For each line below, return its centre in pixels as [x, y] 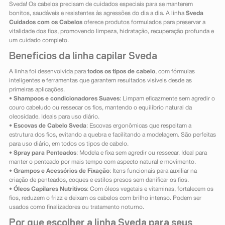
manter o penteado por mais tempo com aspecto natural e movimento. [102, 162]
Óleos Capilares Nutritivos [50, 189]
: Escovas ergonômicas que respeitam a [139, 126]
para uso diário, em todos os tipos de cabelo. [69, 144]
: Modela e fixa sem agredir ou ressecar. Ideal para [141, 153]
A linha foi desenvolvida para [48, 72]
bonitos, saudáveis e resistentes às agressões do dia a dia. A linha [97, 14]
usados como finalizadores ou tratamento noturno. [76, 207]
